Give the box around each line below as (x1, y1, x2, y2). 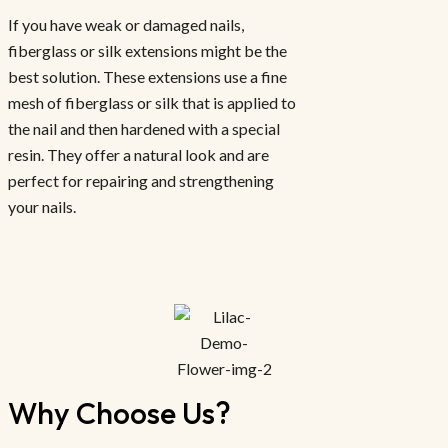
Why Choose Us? (8, 394, 231, 433)
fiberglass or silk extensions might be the (8, 41, 287, 61)
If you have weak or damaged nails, (8, 15, 244, 35)
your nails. (8, 197, 76, 217)
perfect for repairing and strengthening (8, 171, 274, 191)
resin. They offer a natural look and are (8, 145, 269, 165)
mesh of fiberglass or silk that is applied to (8, 93, 296, 113)
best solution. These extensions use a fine (8, 67, 287, 87)
